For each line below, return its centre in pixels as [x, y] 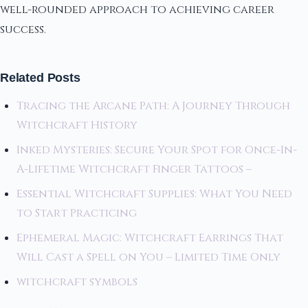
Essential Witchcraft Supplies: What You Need [154, 194]
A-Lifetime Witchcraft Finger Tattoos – [134, 169]
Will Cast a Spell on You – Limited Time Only [148, 257]
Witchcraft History [78, 125]
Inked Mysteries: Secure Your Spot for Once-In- [157, 150]
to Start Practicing [78, 213]
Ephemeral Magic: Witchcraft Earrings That [150, 238]
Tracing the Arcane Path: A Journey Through [153, 106]
